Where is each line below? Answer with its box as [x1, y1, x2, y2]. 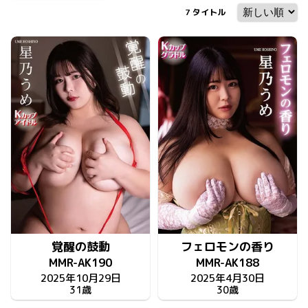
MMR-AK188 [196, 255, 259, 271]
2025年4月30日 [190, 271, 265, 286]
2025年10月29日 [40, 271, 121, 286]
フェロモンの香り [181, 239, 274, 255]
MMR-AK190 [49, 255, 112, 271]
